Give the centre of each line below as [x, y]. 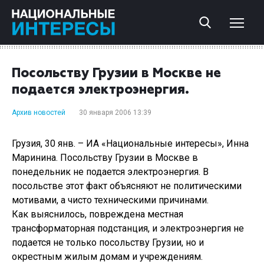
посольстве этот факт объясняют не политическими [127, 186]
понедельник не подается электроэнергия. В [110, 172]
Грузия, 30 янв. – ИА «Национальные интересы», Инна [130, 143]
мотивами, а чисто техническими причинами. [110, 200]
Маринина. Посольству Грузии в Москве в [105, 158]
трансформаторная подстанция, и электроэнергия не [128, 228]
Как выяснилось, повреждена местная [98, 214]
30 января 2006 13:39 [115, 113]
